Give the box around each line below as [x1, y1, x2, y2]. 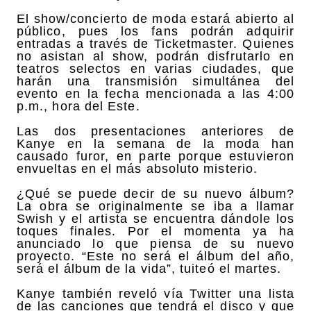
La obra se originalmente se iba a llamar [17, 199, 294, 213]
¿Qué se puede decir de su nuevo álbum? [17, 186, 294, 201]
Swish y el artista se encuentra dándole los [17, 211, 294, 226]
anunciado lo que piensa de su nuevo [17, 236, 294, 251]
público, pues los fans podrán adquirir [17, 24, 294, 38]
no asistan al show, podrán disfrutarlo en [17, 49, 294, 63]
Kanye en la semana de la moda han [17, 136, 294, 151]
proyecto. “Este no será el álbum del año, [17, 249, 294, 263]
